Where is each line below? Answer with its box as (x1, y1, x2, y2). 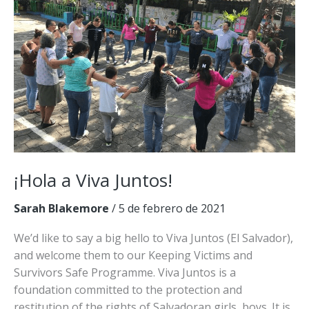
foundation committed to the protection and (14, 282, 242, 298)
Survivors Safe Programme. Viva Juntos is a (14, 265, 236, 281)
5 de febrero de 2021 (119, 201, 226, 216)
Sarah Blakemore (14, 201, 112, 216)
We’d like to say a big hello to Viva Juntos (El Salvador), (14, 230, 293, 246)
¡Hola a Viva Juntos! (14, 168, 172, 192)
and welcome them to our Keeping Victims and (14, 248, 252, 263)
